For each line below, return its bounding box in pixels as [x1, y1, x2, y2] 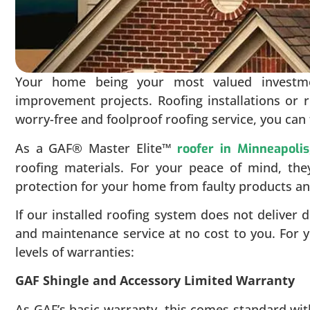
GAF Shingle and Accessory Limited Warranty [15, 272, 295, 289]
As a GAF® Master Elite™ [15, 139, 178, 156]
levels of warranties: [15, 244, 134, 261]
